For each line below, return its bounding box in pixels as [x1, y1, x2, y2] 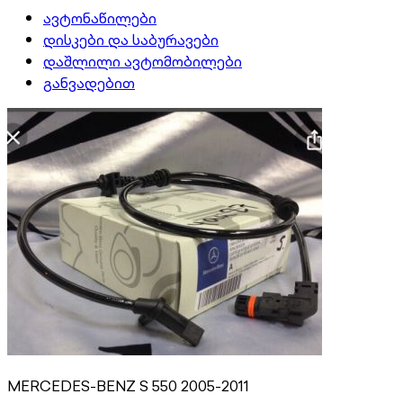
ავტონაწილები [43, 6, 157, 29]
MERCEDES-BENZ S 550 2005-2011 [7, 374, 249, 397]
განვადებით [43, 71, 135, 94]
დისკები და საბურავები [43, 28, 219, 50]
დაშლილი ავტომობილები [43, 49, 242, 72]
